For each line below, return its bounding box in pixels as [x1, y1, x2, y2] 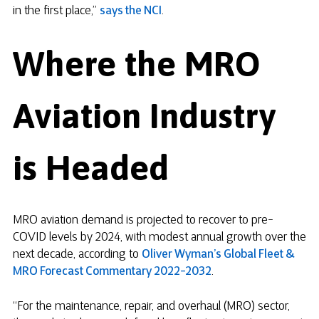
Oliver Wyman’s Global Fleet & [142, 249, 295, 261]
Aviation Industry [13, 95, 276, 136]
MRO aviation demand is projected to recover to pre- [13, 214, 273, 226]
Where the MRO [13, 43, 261, 84]
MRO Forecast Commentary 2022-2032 [13, 266, 211, 278]
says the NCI [100, 6, 162, 18]
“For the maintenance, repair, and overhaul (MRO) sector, [13, 300, 290, 313]
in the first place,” [13, 6, 100, 18]
